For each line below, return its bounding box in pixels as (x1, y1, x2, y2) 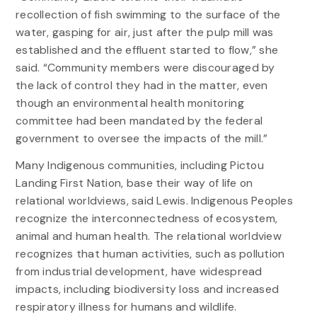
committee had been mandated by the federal (15, 113, 263, 129)
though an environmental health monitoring (15, 96, 244, 111)
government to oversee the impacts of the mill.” (15, 131, 268, 146)
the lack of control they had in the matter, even (15, 78, 268, 93)
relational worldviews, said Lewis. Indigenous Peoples (15, 193, 293, 209)
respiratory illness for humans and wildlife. (15, 299, 237, 315)
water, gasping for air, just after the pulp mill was (15, 25, 274, 40)
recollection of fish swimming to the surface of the (15, 7, 281, 23)
